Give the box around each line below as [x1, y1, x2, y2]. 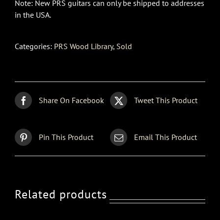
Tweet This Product [134, 95, 197, 106]
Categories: [15, 41, 54, 51]
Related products [15, 186, 107, 202]
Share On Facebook [39, 95, 104, 106]
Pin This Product [39, 132, 93, 142]
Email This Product [134, 132, 197, 142]
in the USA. [15, 9, 51, 20]
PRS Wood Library [54, 41, 113, 51]
